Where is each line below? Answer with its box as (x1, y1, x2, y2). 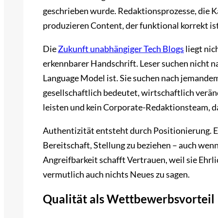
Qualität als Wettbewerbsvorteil (43, 191, 215, 206)
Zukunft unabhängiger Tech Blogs (58, 43, 184, 54)
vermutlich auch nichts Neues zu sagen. (43, 168, 190, 180)
